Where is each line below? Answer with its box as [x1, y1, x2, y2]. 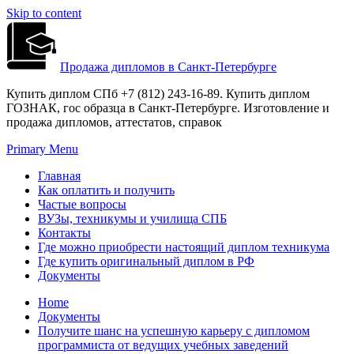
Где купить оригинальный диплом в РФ [38, 254, 254, 268]
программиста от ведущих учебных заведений [38, 338, 288, 352]
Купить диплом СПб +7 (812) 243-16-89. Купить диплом [6, 87, 310, 100]
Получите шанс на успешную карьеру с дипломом [38, 324, 310, 337]
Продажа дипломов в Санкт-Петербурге [60, 60, 277, 73]
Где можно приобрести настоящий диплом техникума [38, 240, 330, 254]
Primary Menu [6, 142, 78, 156]
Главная [38, 169, 81, 183]
